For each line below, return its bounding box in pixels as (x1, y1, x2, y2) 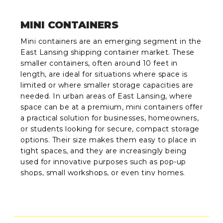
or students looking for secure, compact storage (20, 124, 200, 134)
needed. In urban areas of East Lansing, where (20, 92, 193, 101)
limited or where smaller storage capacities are (20, 81, 194, 90)
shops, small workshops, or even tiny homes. (20, 168, 185, 178)
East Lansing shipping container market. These (20, 48, 195, 57)
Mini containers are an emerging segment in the (20, 37, 202, 46)
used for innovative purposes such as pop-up (20, 157, 186, 167)
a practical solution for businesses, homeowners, (20, 113, 199, 123)
